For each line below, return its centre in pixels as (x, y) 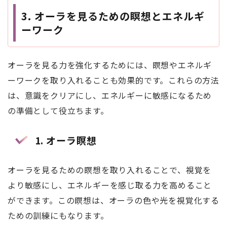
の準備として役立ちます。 (58, 110)
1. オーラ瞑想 (66, 140)
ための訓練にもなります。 (58, 216)
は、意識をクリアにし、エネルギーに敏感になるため (110, 95)
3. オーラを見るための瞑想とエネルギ (113, 16)
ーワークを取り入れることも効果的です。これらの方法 (113, 80)
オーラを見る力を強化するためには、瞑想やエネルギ (110, 65)
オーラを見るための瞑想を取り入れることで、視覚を (110, 170)
